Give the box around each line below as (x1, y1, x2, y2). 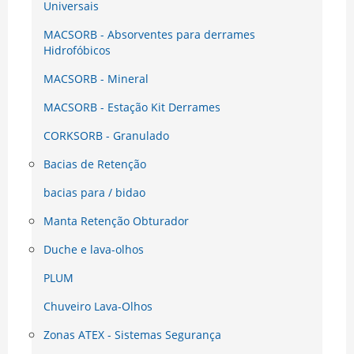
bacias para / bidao (43, 185, 145, 201)
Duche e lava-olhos (43, 242, 144, 258)
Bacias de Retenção (43, 156, 146, 172)
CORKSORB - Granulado (43, 128, 169, 144)
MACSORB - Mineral (43, 71, 149, 87)
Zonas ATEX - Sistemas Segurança (43, 327, 221, 343)
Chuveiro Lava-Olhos (43, 299, 153, 314)
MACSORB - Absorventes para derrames (43, 27, 255, 43)
